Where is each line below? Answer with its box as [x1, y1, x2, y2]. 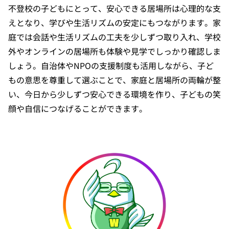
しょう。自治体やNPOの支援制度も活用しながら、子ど [8, 59, 214, 72]
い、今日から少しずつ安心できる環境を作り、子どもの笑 [8, 87, 221, 100]
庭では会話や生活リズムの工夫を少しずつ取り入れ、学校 [8, 30, 221, 43]
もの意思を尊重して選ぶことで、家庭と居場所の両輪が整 [8, 73, 221, 86]
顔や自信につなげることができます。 [8, 102, 147, 114]
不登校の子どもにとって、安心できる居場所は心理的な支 [8, 2, 221, 14]
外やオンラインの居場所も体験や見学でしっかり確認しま [8, 44, 221, 57]
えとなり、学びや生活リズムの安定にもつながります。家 [8, 16, 221, 29]
